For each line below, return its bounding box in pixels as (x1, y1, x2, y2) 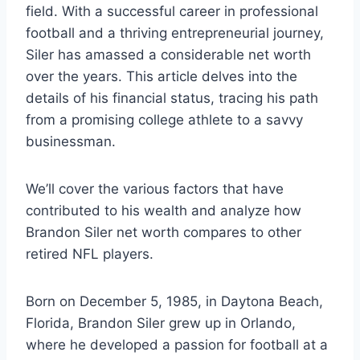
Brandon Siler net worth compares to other (26, 224, 301, 240)
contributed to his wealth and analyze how (26, 202, 301, 219)
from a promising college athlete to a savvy (26, 112, 303, 128)
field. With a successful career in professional (26, 3, 318, 19)
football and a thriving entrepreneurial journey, (26, 25, 324, 41)
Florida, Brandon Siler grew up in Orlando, (26, 315, 296, 331)
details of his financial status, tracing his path (26, 90, 318, 106)
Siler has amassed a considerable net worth (26, 47, 311, 63)
